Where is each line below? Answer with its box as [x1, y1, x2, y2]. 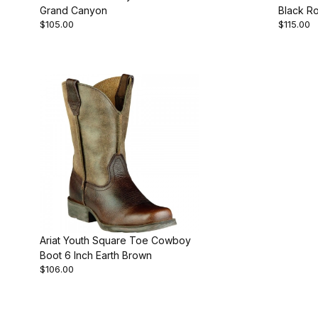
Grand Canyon [40, 4, 107, 16]
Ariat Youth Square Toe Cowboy [40, 234, 191, 246]
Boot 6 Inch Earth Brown [40, 248, 152, 261]
